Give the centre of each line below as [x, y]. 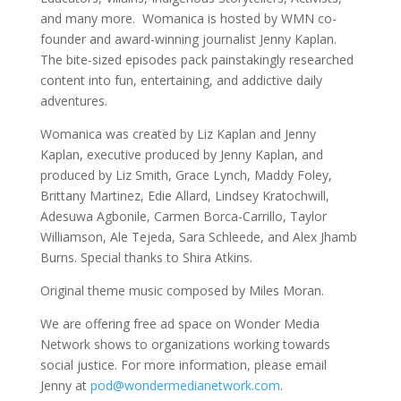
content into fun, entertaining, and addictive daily [181, 80]
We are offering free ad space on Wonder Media [179, 324]
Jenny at [65, 385]
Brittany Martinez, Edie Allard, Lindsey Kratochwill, [184, 196]
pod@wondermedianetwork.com [185, 385]
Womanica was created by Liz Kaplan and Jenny [178, 134]
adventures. [75, 101]
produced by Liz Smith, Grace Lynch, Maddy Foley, [186, 175]
